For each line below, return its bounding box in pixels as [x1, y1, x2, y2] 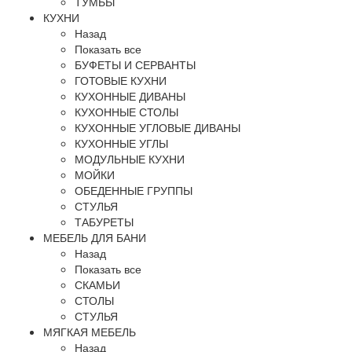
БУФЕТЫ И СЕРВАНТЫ [75, 57, 196, 72]
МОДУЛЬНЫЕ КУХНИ [75, 151, 185, 167]
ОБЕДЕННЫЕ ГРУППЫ [75, 182, 192, 198]
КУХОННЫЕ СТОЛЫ [75, 104, 178, 119]
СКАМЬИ [75, 277, 120, 292]
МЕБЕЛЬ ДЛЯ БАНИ [43, 229, 146, 245]
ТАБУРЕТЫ [75, 214, 134, 229]
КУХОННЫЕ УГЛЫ [75, 135, 168, 151]
